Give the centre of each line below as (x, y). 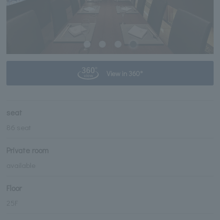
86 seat (19, 127)
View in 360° (124, 73)
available (22, 165)
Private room (28, 150)
